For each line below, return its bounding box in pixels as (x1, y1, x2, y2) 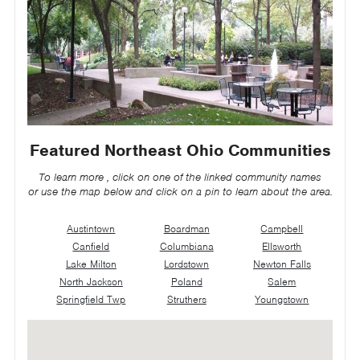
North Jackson (59, 274, 123, 288)
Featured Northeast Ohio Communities (29, 139, 331, 161)
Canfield (72, 239, 110, 253)
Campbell (260, 221, 304, 235)
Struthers (166, 292, 207, 306)
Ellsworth (262, 239, 302, 253)
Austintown (67, 221, 116, 235)
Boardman (163, 221, 210, 235)
